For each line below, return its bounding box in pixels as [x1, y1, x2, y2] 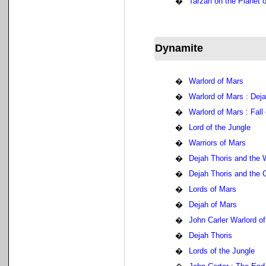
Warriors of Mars [189, 138, 246, 147]
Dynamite [155, 42, 203, 54]
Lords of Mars [189, 185, 236, 194]
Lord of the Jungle [189, 123, 251, 132]
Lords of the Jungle [189, 246, 255, 255]
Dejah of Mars [189, 200, 237, 209]
